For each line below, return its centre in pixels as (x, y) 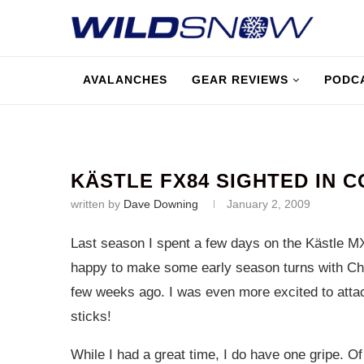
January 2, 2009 (269, 204)
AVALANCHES (125, 80)
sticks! (91, 316)
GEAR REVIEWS (240, 80)
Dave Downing (161, 204)
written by (97, 204)
